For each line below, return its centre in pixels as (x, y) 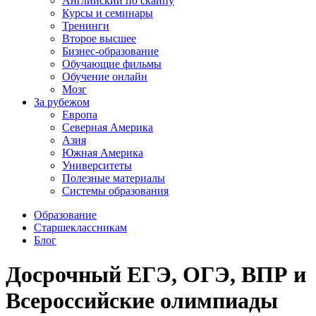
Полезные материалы (114, 178)
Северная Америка (108, 127)
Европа (80, 115)
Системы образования (115, 191)
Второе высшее (99, 38)
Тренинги (86, 26)
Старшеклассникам (80, 227)
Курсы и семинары (108, 13)
